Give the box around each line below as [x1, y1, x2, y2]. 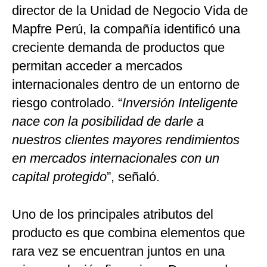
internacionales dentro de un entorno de [12, 77, 240, 92]
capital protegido [12, 169, 107, 184]
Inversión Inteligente [122, 95, 238, 110]
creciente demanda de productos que [12, 40, 225, 55]
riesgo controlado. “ [12, 95, 122, 110]
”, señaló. [107, 169, 160, 184]
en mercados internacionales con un [12, 151, 219, 166]
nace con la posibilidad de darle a [12, 114, 204, 129]
